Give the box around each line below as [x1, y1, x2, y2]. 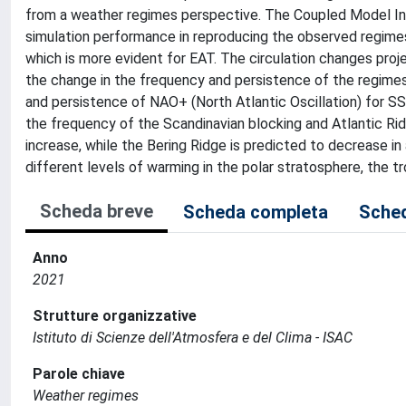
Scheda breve [40, 200, 153, 222]
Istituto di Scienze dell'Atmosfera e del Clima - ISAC [33, 329, 353, 346]
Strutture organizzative [33, 307, 197, 324]
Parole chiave [33, 365, 125, 382]
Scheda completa [183, 201, 328, 223]
